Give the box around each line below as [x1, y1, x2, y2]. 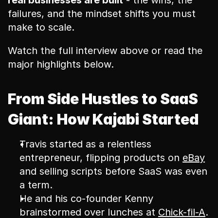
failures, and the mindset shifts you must [8, 8, 196, 19]
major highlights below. [8, 58, 114, 70]
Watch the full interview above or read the [8, 45, 202, 56]
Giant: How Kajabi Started [8, 110, 199, 128]
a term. [19, 179, 53, 191]
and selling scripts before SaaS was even [19, 165, 207, 177]
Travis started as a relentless [19, 138, 151, 150]
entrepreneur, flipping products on [19, 152, 182, 163]
